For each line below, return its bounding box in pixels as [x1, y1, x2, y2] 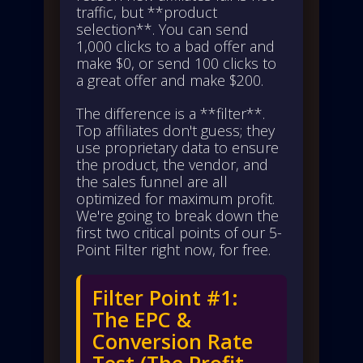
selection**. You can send [76, 19, 249, 39]
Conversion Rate [92, 327, 253, 355]
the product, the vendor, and [76, 154, 268, 174]
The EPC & [92, 305, 191, 333]
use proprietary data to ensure [76, 137, 279, 157]
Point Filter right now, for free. [76, 239, 271, 259]
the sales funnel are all [76, 171, 228, 191]
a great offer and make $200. [76, 70, 263, 90]
